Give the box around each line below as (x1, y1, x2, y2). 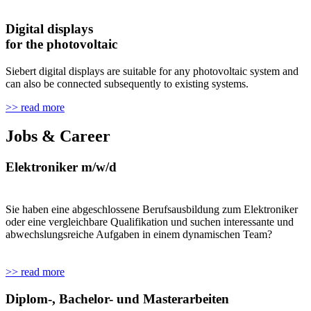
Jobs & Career (6, 127, 110, 146)
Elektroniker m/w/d (6, 160, 117, 175)
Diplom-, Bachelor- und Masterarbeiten (6, 291, 229, 306)
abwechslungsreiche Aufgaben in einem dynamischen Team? (6, 228, 272, 241)
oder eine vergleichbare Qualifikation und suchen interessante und (6, 216, 294, 228)
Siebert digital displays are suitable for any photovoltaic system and (6, 65, 299, 77)
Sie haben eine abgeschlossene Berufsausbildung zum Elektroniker (6, 203, 298, 216)
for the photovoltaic (6, 36, 117, 51)
